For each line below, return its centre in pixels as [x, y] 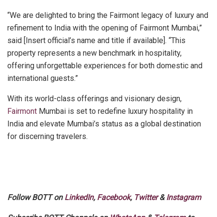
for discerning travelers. [47, 136]
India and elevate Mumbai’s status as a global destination [104, 124]
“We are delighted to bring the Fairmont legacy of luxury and [108, 15]
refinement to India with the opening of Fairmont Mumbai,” [105, 28]
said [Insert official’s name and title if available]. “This [96, 40]
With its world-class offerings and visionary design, [94, 98]
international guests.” [43, 78]
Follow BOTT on [36, 197]
